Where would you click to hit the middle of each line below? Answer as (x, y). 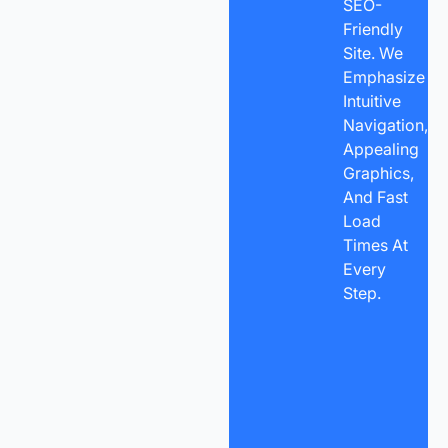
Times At (375, 244)
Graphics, (378, 172)
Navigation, (385, 124)
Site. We (372, 52)
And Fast (375, 196)
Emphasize (383, 76)
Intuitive (371, 100)
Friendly (372, 28)
